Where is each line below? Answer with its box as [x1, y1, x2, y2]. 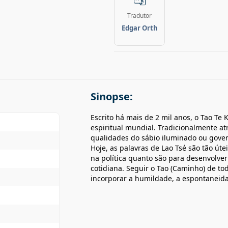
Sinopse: [91, 90, 133, 103]
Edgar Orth [121, 23, 158, 33]
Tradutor [127, 11, 152, 20]
